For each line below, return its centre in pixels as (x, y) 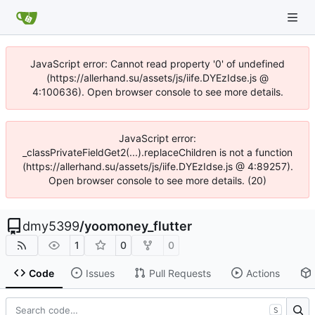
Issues (100, 273)
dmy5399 (51, 226)
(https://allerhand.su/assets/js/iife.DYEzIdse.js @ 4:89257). (157, 166)
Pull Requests (180, 273)
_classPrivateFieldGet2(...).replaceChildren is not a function (157, 152)
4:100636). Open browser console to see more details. (157, 92)
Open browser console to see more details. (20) (157, 180)
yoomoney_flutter (138, 226)
